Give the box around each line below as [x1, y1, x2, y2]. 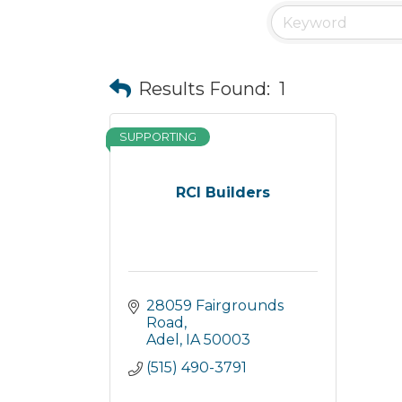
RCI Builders [175, 184, 270, 201]
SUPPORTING [119, 130, 197, 144]
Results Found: [138, 77, 270, 100]
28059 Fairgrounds [146, 297, 284, 314]
